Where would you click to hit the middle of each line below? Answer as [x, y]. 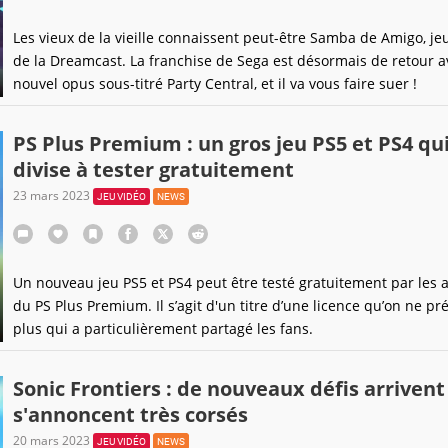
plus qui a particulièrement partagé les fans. [162, 328]
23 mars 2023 [52, 195]
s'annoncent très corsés [130, 414]
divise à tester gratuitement [153, 169]
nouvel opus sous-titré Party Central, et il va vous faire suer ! [214, 83]
